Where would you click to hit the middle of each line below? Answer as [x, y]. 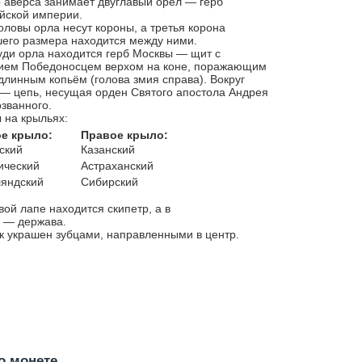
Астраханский [118, 166]
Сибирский [110, 182]
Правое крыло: [125, 135]
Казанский [108, 149]
